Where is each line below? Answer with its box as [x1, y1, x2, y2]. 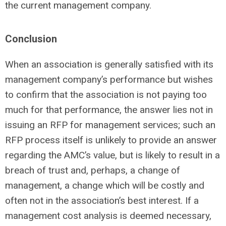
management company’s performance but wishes [5, 74, 213, 85]
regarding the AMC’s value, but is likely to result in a [5, 149, 220, 161]
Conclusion [5, 33, 57, 45]
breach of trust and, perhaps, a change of [5, 164, 180, 176]
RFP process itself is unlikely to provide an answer [5, 134, 217, 146]
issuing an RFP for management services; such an [5, 119, 215, 131]
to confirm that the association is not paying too [5, 89, 207, 100]
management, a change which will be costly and [5, 180, 204, 191]
